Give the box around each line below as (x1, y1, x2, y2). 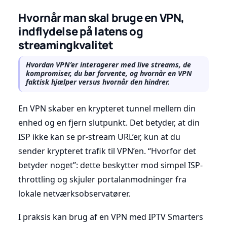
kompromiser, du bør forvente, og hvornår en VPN (26, 68, 192, 78)
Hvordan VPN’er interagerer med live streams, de (26, 59, 191, 69)
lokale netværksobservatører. (18, 187, 130, 199)
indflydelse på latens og (18, 23, 143, 39)
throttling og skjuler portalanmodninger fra (18, 173, 186, 185)
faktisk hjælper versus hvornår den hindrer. (26, 77, 170, 87)
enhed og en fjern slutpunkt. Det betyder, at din (18, 117, 200, 128)
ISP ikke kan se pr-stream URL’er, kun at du (18, 131, 180, 142)
